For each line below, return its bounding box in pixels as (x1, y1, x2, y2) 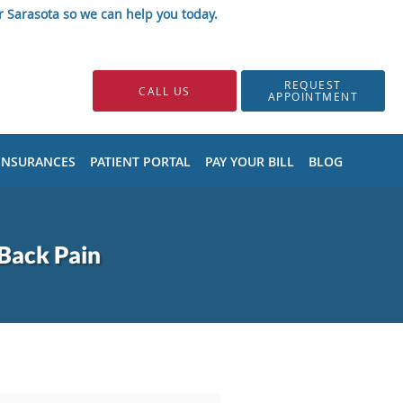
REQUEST (284, 76, 342, 93)
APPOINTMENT (267, 88, 359, 104)
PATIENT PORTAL (90, 153, 191, 170)
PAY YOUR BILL (205, 153, 294, 170)
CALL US (139, 83, 191, 98)
